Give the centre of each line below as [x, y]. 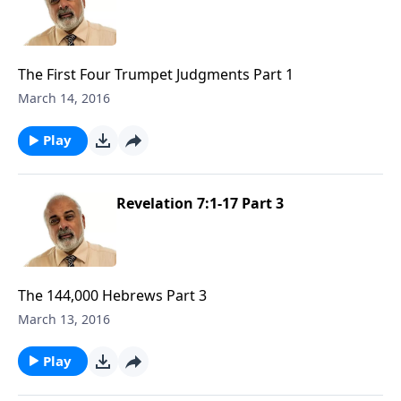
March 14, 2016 [64, 98]
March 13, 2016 [64, 319]
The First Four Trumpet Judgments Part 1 [156, 75]
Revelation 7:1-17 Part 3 [200, 204]
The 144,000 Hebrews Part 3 [112, 295]
